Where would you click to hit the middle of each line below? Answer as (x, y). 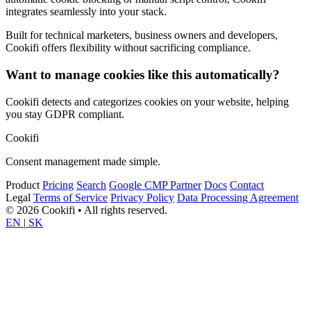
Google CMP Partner (155, 185)
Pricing (58, 185)
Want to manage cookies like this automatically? (143, 75)
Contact (247, 185)
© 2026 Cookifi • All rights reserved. (86, 210)
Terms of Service (70, 197)
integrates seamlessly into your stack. (86, 12)
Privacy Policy (142, 197)
